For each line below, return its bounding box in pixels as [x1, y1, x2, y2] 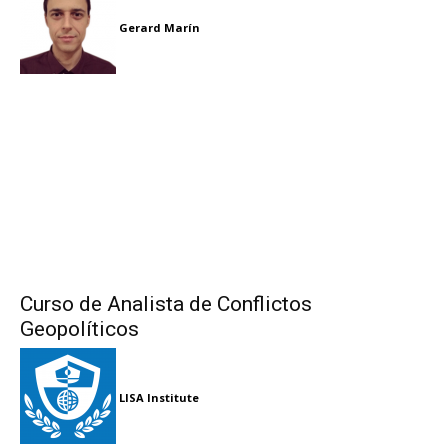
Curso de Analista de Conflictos [20, 292, 312, 317]
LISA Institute [119, 389, 199, 405]
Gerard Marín [119, 19, 200, 35]
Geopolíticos [20, 317, 139, 342]
